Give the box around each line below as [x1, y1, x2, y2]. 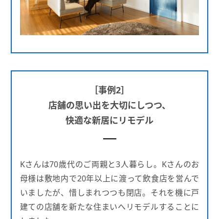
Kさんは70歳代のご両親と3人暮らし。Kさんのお [20, 158, 199, 170]
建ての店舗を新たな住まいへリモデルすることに [20, 201, 199, 212]
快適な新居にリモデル [66, 114, 153, 126]
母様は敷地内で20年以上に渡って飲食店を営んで [20, 173, 199, 184]
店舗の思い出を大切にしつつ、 [48, 99, 171, 111]
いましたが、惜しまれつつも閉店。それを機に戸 [20, 187, 199, 198]
